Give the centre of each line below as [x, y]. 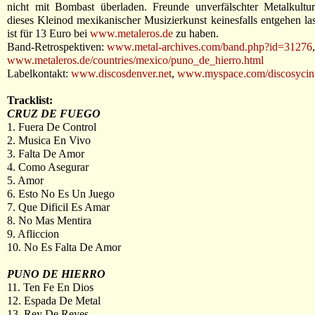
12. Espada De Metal [54, 301]
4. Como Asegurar [48, 167]
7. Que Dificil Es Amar [58, 207]
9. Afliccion [33, 234]
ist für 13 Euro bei [49, 33]
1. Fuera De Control [52, 127]
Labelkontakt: [39, 73]
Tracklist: [30, 100]
